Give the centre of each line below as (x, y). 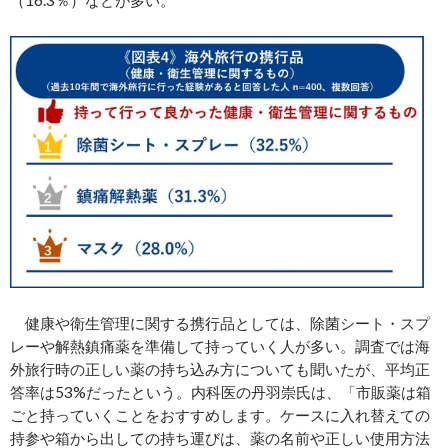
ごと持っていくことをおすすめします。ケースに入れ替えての (220, 415)
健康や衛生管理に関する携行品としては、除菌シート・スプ (220, 323)
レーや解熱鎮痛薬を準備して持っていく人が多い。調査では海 (220, 346)
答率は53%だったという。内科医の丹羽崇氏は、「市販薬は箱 (220, 392)
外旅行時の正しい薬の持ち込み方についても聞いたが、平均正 (220, 369)
